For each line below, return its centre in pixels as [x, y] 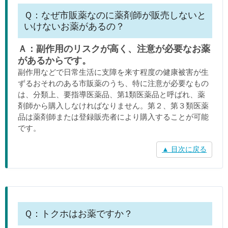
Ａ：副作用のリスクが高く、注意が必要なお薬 [114, 49]
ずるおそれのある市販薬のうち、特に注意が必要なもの [113, 83]
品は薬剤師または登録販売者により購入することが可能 [113, 117]
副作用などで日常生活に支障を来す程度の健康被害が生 [113, 72]
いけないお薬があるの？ [74, 26]
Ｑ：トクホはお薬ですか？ [78, 213]
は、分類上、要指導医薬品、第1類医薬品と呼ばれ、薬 [111, 94]
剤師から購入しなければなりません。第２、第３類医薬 [113, 106]
